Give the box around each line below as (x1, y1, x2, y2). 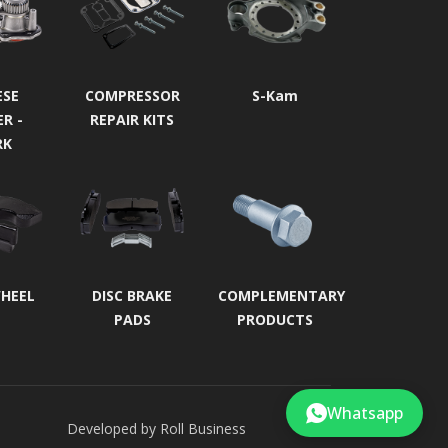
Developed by (66, 419, 160, 438)
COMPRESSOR (84, 85, 180, 105)
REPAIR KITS (90, 109, 175, 129)
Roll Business (159, 419, 246, 438)
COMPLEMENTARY (218, 286, 346, 305)
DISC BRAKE (92, 286, 173, 305)
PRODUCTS (236, 310, 313, 329)
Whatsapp (327, 402, 403, 424)
